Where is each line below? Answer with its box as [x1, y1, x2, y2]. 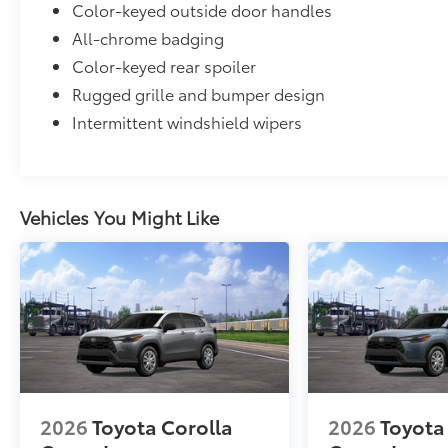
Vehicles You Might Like [20, 204, 219, 231]
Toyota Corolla [92, 412, 233, 441]
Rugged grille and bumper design [72, 82, 326, 105]
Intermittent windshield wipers [72, 110, 303, 133]
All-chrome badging [72, 26, 225, 49]
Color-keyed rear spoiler [72, 54, 257, 77]
